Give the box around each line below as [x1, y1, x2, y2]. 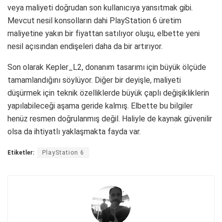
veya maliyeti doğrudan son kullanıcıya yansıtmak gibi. [7, 2, 193, 12]
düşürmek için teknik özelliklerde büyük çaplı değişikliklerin [7, 88, 209, 98]
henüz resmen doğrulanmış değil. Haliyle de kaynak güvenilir [7, 113, 212, 123]
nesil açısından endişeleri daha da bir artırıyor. [7, 41, 163, 51]
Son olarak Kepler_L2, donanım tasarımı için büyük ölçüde [7, 62, 206, 72]
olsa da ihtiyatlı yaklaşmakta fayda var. [7, 126, 141, 136]
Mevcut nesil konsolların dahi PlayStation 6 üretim [7, 15, 181, 25]
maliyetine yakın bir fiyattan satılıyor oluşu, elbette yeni [7, 28, 200, 38]
